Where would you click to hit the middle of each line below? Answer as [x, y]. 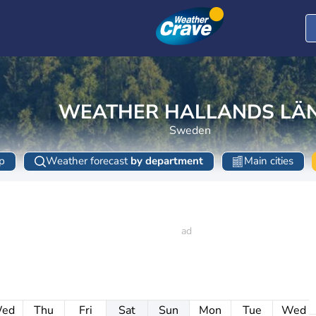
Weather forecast [88, 161]
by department [167, 161]
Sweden [190, 130]
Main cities [269, 161]
